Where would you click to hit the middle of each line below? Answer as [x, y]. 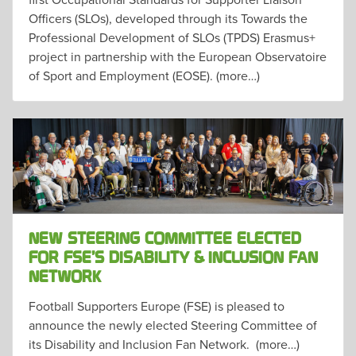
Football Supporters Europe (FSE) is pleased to [157, 306]
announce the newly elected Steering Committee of [173, 325]
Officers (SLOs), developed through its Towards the [168, 18]
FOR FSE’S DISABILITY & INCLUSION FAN [173, 258]
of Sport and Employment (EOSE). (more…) [144, 75]
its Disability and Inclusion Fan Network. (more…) [164, 344]
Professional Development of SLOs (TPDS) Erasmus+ [172, 37]
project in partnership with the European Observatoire [178, 56]
